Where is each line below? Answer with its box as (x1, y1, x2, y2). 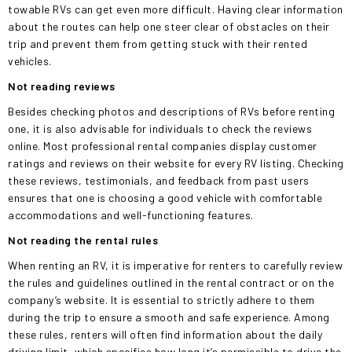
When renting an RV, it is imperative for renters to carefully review (8, 258, 343, 272)
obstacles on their (236, 20, 330, 33)
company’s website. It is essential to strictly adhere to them (8, 293, 315, 306)
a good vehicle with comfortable (157, 191, 322, 204)
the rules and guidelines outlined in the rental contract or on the (8, 276, 334, 289)
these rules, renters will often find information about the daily (8, 328, 322, 341)
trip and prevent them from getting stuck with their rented (8, 37, 307, 50)
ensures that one (8, 191, 97, 204)
